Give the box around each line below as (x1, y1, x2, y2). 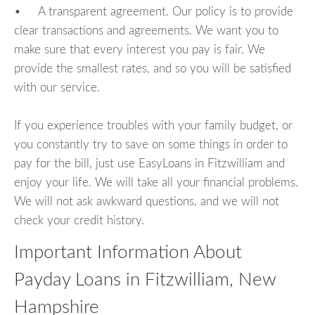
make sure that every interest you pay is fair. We (14, 43, 265, 56)
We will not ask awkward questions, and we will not (14, 195, 279, 207)
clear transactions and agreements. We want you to (14, 24, 278, 37)
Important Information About (14, 243, 242, 262)
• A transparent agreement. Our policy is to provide (14, 5, 293, 18)
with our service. (14, 81, 100, 94)
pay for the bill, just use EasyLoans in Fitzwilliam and (14, 157, 285, 169)
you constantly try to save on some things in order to (14, 138, 288, 150)
